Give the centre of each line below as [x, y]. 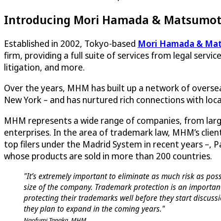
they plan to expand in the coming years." [94, 208]
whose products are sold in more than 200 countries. [108, 156]
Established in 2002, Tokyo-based [71, 43]
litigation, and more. [44, 67]
